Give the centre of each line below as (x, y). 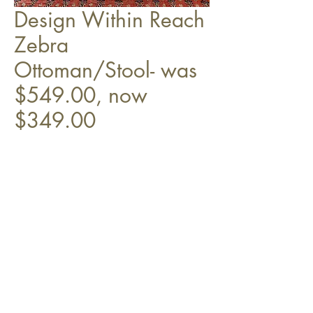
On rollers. (37, 163)
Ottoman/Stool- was (105, 70)
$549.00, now (81, 95)
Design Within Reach (109, 20)
